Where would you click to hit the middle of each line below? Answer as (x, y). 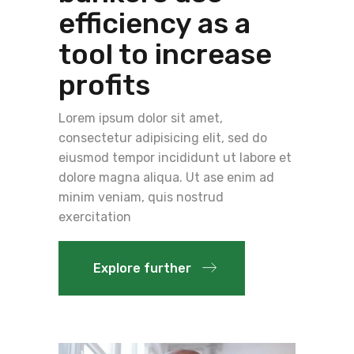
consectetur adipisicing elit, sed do (163, 137)
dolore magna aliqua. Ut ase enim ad (166, 177)
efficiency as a (154, 23)
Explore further (142, 268)
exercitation (95, 217)
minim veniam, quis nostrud (141, 197)
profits (104, 85)
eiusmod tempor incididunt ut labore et (175, 157)
